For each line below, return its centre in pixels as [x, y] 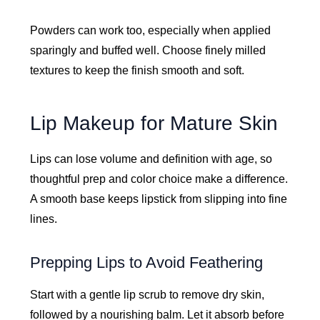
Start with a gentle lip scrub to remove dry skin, [147, 294]
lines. [44, 219]
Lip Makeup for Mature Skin [154, 123]
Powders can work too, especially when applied [151, 30]
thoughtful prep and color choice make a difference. [159, 179]
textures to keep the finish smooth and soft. [137, 70]
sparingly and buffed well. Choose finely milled [148, 50]
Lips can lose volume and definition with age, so [151, 159]
